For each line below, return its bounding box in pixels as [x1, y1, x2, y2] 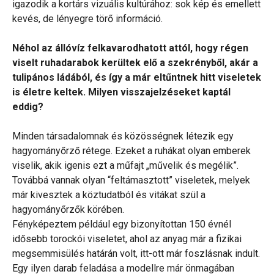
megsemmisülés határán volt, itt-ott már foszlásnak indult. [12, 248, 260, 260]
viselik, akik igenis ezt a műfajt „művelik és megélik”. [12, 160, 239, 172]
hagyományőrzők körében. [12, 204, 124, 216]
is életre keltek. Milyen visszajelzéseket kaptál [12, 86, 231, 98]
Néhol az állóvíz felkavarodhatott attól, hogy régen [12, 42, 248, 54]
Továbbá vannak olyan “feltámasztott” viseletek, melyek [12, 174, 250, 187]
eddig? [12, 101, 43, 113]
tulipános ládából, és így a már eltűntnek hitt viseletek [12, 72, 261, 84]
